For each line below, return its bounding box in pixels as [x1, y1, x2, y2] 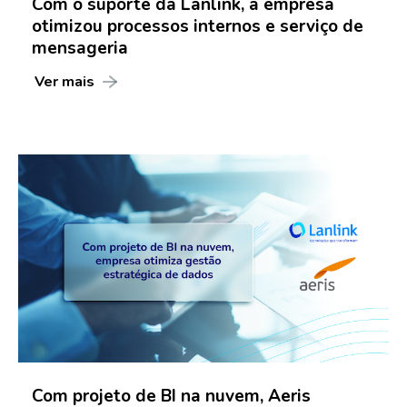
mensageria [32, 36, 128, 61]
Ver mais [34, 72, 94, 93]
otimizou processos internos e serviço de [32, 15, 363, 39]
